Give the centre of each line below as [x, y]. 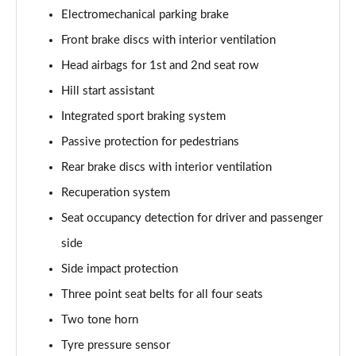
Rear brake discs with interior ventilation [166, 167]
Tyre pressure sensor [116, 345]
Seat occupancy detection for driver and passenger [192, 218]
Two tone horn [100, 320]
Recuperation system [116, 193]
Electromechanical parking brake [145, 15]
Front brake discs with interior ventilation [168, 40]
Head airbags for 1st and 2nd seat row [160, 66]
